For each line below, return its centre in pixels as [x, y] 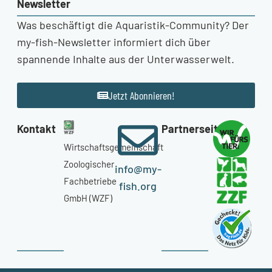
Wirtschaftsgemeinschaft [114, 147]
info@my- [138, 168]
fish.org [138, 185]
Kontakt [36, 128]
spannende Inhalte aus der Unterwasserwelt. [126, 59]
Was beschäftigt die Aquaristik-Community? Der [133, 25]
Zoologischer [89, 164]
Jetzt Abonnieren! [141, 95]
